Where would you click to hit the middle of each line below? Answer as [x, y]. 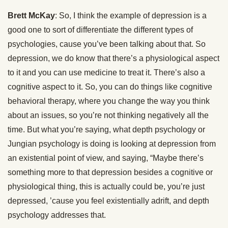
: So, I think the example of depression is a [131, 16]
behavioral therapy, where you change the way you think [109, 101]
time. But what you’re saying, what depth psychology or [106, 130]
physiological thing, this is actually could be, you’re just [106, 187]
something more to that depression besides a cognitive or [110, 172]
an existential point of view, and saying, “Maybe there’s [106, 158]
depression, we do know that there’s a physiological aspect [113, 58]
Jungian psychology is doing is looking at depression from [112, 144]
